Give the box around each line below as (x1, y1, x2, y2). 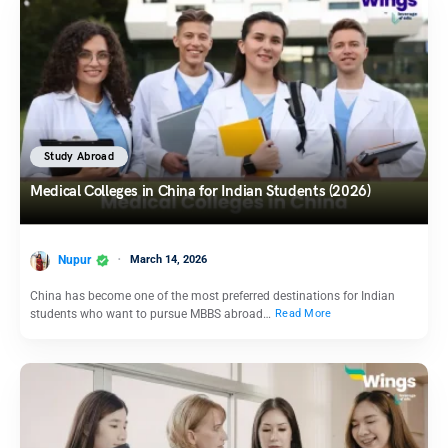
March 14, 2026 (130, 252, 207, 266)
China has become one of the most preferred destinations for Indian (30, 288, 395, 303)
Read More (275, 307, 332, 321)
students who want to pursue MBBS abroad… (30, 306, 274, 321)
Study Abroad (44, 150, 115, 164)
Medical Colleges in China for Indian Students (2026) (30, 182, 371, 201)
